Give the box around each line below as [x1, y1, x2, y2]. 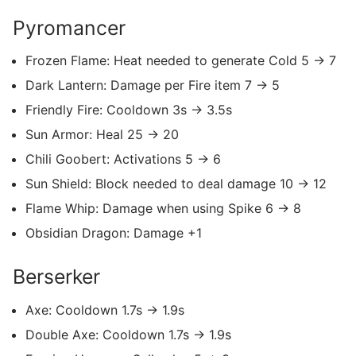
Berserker [13, 265, 100, 289]
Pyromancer [13, 15, 126, 40]
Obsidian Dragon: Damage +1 [25, 225, 202, 242]
